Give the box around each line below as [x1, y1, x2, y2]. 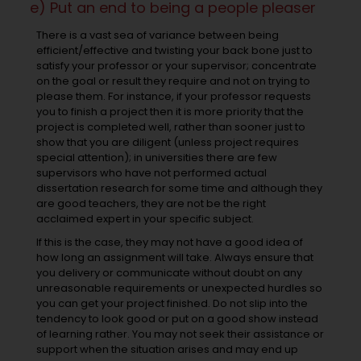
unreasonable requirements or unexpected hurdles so [35, 280, 322, 297]
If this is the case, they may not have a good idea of [35, 234, 303, 251]
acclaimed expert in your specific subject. [35, 211, 254, 227]
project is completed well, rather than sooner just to [35, 119, 305, 135]
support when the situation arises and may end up [35, 342, 298, 358]
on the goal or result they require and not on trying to [35, 73, 310, 89]
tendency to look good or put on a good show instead [35, 311, 318, 327]
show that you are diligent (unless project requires [35, 135, 299, 151]
